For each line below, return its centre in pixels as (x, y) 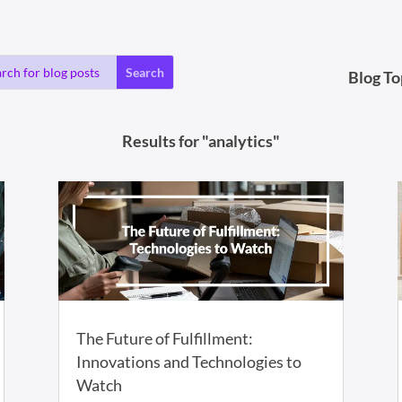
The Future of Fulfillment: (164, 339)
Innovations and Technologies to (188, 362)
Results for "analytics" (201, 141)
